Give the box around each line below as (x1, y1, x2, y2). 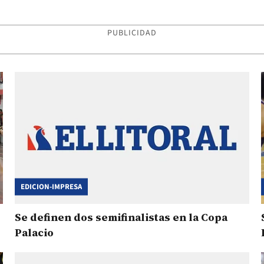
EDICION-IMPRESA (21, 181, 82, 192)
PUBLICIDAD (107, 27, 157, 39)
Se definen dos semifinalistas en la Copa (15, 209, 227, 225)
